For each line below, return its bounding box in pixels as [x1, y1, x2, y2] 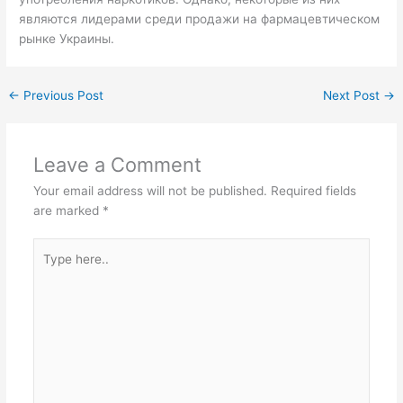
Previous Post [20, 87, 104, 103]
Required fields [270, 183, 356, 198]
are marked [32, 202, 103, 218]
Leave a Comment [32, 152, 201, 176]
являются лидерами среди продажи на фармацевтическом [19, 11, 381, 26]
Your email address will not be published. [32, 183, 267, 198]
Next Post [322, 87, 383, 103]
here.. [31, 260, 66, 275]
